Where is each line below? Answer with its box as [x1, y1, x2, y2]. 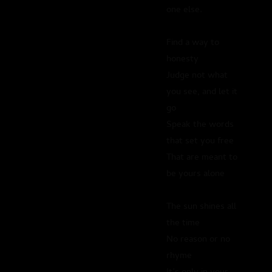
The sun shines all [166, 199, 236, 214]
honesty [166, 52, 199, 67]
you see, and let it [166, 84, 237, 100]
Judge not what [166, 68, 228, 83]
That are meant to [166, 150, 237, 165]
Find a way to [166, 35, 219, 50]
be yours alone [166, 166, 225, 182]
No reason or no [166, 232, 230, 247]
